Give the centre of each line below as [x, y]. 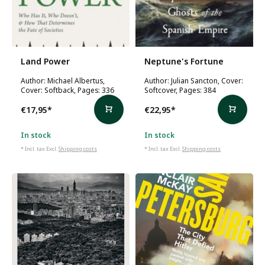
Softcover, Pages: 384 [180, 90]
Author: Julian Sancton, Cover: [194, 80]
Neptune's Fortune [184, 61]
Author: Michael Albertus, [63, 80]
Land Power [45, 61]
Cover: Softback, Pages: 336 [67, 90]
